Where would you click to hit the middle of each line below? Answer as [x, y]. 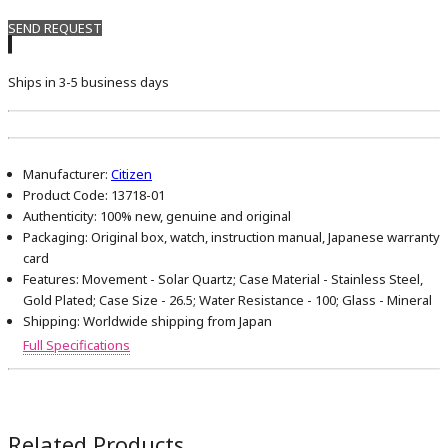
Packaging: [55, 237]
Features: [51, 279]
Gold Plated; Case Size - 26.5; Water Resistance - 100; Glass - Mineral [227, 300]
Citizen [131, 174]
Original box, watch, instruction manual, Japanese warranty [264, 237]
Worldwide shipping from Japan [176, 321]
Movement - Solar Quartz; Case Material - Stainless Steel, [251, 279]
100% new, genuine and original [194, 216]
